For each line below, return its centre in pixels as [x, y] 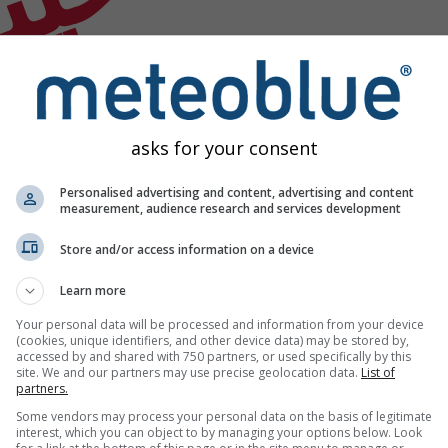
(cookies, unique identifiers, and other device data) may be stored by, [212, 340]
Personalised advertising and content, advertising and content [237, 192]
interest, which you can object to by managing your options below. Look [219, 432]
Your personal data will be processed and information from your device [220, 324]
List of [378, 372]
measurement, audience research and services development [230, 208]
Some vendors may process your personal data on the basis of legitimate [224, 416]
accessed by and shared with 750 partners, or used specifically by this [213, 356]
